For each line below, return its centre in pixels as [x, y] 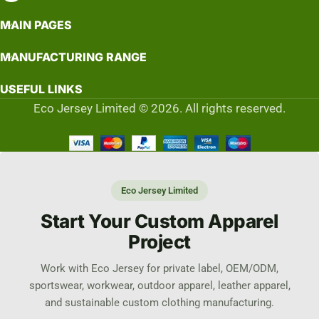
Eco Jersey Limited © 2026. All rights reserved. [159, 108]
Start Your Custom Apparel [159, 221]
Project [159, 242]
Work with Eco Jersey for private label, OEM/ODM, [159, 269]
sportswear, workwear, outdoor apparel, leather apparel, [159, 286]
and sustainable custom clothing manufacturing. [159, 303]
